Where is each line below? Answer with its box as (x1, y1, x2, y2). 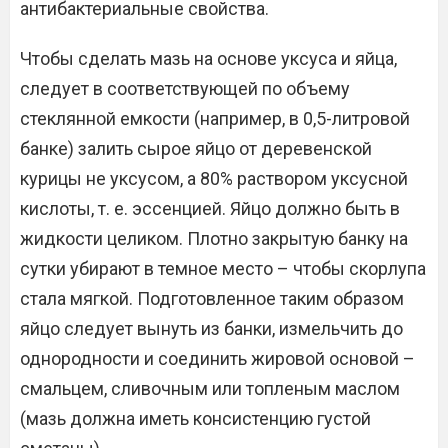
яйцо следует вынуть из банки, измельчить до (20, 318, 403, 339)
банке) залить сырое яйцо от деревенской (20, 138, 372, 159)
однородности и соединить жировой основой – (20, 348, 415, 369)
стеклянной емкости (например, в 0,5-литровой (20, 108, 410, 129)
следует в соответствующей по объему (20, 78, 350, 99)
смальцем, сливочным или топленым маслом (20, 378, 400, 399)
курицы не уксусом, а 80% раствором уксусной (20, 168, 408, 189)
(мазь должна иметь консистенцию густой (20, 408, 371, 429)
